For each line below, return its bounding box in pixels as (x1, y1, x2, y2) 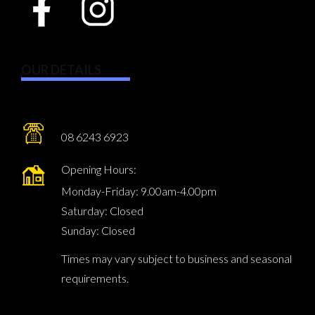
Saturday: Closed (60, 204, 143, 218)
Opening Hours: (60, 162, 136, 176)
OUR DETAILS (21, 62, 101, 78)
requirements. (60, 271, 129, 285)
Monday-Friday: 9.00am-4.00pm (60, 184, 217, 198)
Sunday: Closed (60, 224, 135, 238)
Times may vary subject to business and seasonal (60, 252, 292, 266)
